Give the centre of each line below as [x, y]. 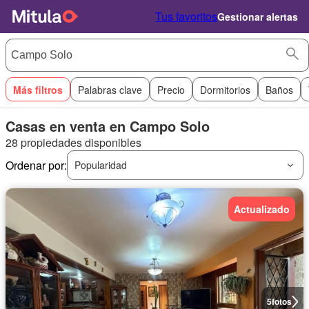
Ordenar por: [36, 165]
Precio [171, 89]
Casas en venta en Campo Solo [108, 126]
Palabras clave [110, 89]
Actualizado [262, 209]
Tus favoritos [186, 16]
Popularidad [101, 165]
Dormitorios [225, 89]
